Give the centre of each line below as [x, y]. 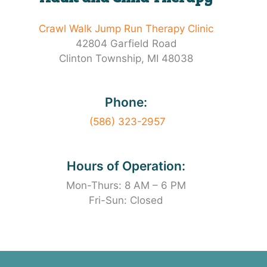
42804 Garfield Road [126, 44]
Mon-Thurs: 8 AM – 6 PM [126, 185]
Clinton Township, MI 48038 [126, 59]
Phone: [126, 103]
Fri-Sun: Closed [126, 200]
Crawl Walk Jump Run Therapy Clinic [126, 29]
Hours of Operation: [126, 166]
